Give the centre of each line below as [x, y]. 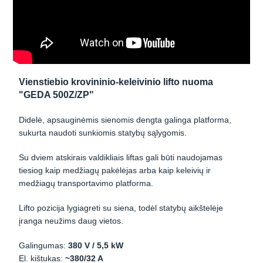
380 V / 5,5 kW [96, 246]
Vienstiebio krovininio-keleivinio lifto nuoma [116, 82]
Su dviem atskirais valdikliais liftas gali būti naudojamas [121, 158]
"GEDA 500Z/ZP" [57, 95]
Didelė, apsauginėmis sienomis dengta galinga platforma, [125, 120]
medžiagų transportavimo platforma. [86, 183]
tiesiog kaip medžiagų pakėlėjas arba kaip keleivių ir [115, 171]
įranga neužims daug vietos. [71, 221]
